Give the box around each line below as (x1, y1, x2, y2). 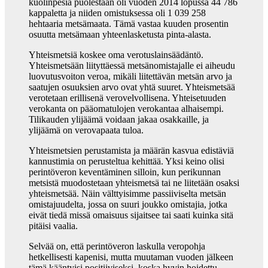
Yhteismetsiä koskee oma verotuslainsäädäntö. (29, 50, 203, 60)
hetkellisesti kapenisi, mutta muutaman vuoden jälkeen (29, 252, 233, 263)
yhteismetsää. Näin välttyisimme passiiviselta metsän (29, 188, 226, 199)
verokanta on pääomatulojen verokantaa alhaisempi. (29, 103, 224, 114)
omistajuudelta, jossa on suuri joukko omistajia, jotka (29, 199, 227, 210)
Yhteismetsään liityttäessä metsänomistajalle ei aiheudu (29, 60, 235, 71)
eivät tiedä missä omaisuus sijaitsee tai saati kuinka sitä (29, 210, 233, 221)
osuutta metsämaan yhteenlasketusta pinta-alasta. (29, 29, 211, 40)
